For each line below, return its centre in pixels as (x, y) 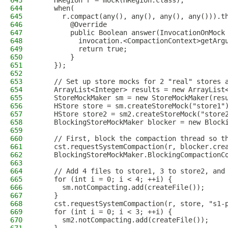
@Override (72, 24)
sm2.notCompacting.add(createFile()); (123, 220)
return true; (82, 49)
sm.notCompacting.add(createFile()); (121, 187)
